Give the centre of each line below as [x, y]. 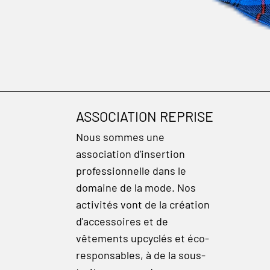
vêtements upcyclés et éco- [143, 238]
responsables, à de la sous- [141, 255]
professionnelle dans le [131, 170]
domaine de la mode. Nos [136, 187]
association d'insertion [130, 153]
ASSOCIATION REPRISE [145, 117]
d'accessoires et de [122, 221]
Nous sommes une [120, 137]
